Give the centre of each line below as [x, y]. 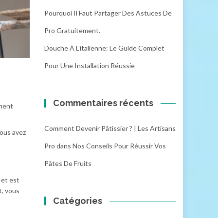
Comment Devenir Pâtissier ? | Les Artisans [110, 128]
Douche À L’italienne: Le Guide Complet [104, 48]
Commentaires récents [103, 103]
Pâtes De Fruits [68, 163]
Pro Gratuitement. [72, 30]
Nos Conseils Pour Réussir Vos [119, 146]
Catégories [78, 201]
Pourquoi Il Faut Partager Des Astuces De [108, 13]
